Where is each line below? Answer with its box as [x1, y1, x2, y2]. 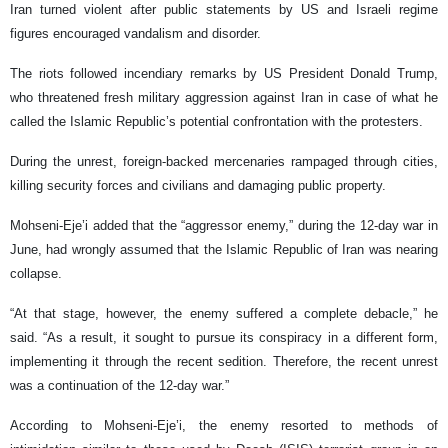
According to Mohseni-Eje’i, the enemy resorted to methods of [10, 417, 438, 433]
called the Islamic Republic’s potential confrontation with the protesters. [10, 113, 423, 129]
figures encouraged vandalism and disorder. [10, 25, 261, 41]
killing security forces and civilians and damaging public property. [10, 177, 386, 193]
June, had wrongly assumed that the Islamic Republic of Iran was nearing [10, 241, 438, 257]
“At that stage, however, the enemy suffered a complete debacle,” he [10, 305, 438, 321]
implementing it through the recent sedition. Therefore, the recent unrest [10, 353, 438, 369]
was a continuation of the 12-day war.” [10, 377, 229, 393]
